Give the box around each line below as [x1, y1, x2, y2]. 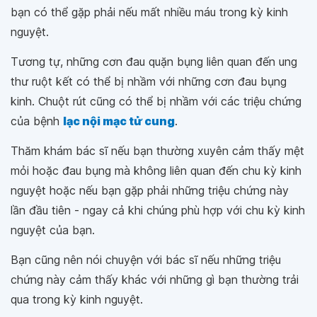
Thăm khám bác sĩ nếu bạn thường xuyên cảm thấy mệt [11, 144, 304, 158]
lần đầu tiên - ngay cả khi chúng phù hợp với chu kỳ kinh [11, 203, 305, 217]
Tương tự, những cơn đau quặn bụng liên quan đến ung [11, 54, 297, 69]
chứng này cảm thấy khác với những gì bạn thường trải [11, 272, 299, 287]
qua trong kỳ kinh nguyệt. [11, 292, 143, 306]
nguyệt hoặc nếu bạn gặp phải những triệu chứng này [11, 183, 289, 197]
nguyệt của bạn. [11, 223, 95, 237]
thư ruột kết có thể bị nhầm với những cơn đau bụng [11, 74, 287, 88]
